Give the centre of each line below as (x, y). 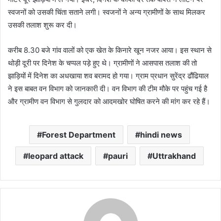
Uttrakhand (174, 156)
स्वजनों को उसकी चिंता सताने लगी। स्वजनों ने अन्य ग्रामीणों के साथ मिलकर (107, 12)
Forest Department (78, 134)
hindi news (161, 134)
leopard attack (55, 156)
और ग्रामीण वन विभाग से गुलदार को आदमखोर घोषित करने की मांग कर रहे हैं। (109, 101)
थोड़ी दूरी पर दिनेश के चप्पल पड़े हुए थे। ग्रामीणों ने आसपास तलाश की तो (102, 63)
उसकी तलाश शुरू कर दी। (42, 25)
